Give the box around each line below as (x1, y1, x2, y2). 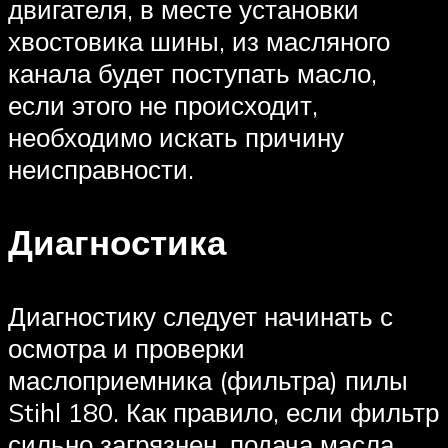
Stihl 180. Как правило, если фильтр (8, 395, 439, 428)
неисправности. (8, 153, 194, 186)
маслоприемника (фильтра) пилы (8, 363, 408, 396)
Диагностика (8, 220, 226, 265)
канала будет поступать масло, (8, 57, 377, 90)
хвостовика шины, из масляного (8, 25, 390, 58)
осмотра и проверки (8, 331, 245, 364)
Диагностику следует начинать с (8, 299, 393, 332)
